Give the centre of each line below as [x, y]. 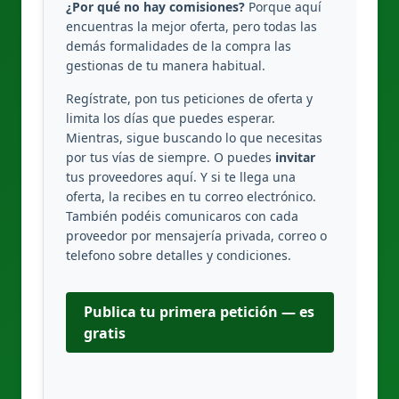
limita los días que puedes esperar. [171, 118]
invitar [295, 157]
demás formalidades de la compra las [179, 46]
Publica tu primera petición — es [199, 312]
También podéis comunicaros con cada [182, 216]
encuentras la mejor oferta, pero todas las [191, 26]
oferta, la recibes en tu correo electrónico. [191, 196]
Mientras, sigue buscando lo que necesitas [194, 138]
